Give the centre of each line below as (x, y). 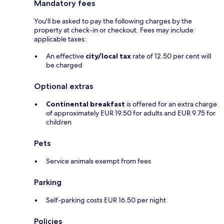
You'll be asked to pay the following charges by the (113, 21)
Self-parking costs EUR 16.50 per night (106, 200)
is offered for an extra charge (171, 104)
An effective (66, 56)
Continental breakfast (85, 104)
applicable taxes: (60, 39)
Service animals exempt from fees (98, 161)
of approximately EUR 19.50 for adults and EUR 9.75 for (131, 113)
